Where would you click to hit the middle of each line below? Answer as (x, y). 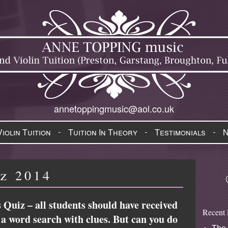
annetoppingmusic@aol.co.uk (114, 108)
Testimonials (180, 132)
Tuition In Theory (103, 132)
